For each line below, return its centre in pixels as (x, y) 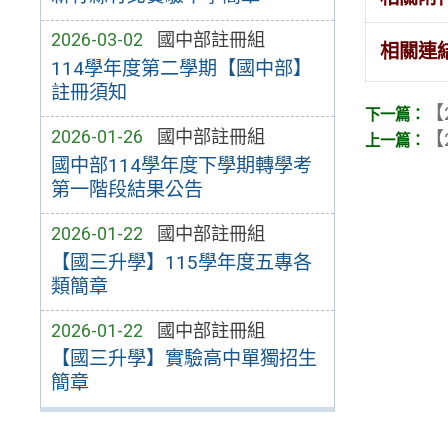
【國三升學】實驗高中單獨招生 (183, 359)
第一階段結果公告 (126, 189)
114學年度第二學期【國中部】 (181, 68)
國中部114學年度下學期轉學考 (181, 165)
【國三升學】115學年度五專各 (181, 262)
